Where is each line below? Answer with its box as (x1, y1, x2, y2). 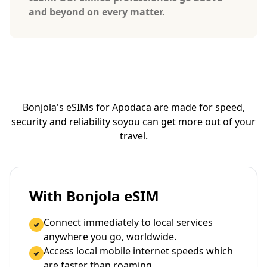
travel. (119, 129, 148, 143)
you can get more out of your (123, 115, 256, 129)
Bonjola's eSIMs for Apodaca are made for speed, (22, 101, 245, 114)
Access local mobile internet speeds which (44, 244, 233, 258)
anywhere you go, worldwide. (44, 230, 176, 244)
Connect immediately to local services (44, 216, 213, 229)
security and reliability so (11, 115, 123, 129)
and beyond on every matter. (29, 5, 165, 19)
